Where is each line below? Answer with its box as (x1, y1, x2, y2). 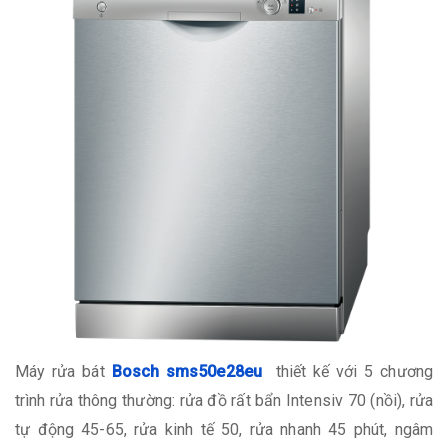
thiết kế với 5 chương (275, 361, 433, 381)
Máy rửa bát (15, 361, 105, 381)
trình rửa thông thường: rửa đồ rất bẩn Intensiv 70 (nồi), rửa (15, 390, 433, 410)
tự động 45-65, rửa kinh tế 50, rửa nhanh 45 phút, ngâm (15, 419, 433, 439)
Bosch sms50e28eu (111, 361, 262, 381)
